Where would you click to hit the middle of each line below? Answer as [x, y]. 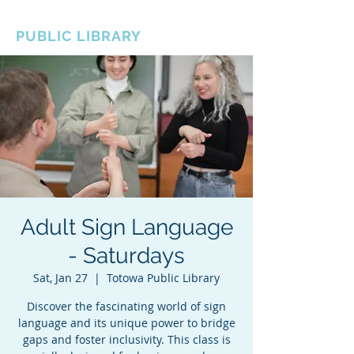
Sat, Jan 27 [60, 278]
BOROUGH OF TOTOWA [103, 19]
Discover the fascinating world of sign [126, 306]
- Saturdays [126, 256]
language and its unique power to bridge [126, 323]
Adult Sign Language [126, 227]
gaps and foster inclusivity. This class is [126, 339]
